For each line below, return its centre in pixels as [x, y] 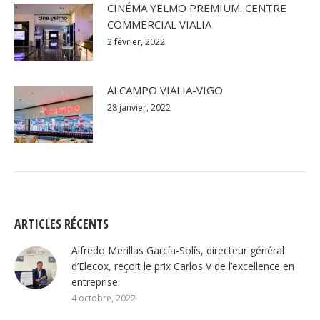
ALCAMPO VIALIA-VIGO [165, 90]
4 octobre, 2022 [104, 298]
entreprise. [96, 281]
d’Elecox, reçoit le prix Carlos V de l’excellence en [183, 266]
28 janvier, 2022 [139, 107]
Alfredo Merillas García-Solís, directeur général [178, 250]
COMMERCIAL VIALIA [159, 24]
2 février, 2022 [136, 41]
